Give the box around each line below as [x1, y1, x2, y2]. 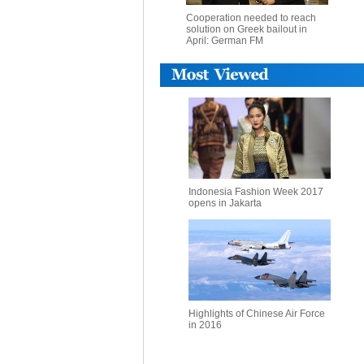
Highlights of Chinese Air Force [188, 308, 325, 319]
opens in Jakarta [188, 197, 262, 209]
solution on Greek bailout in [185, 24, 307, 35]
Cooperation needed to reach [185, 12, 316, 24]
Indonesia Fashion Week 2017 [188, 186, 323, 197]
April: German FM [185, 35, 263, 46]
